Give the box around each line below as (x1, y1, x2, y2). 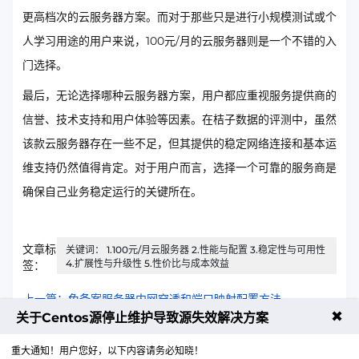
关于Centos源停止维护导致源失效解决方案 (16, 310, 268, 326)
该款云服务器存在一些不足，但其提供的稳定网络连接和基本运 (22, 136, 337, 151)
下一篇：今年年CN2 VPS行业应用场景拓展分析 (23, 326, 264, 341)
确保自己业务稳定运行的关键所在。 (22, 184, 202, 199)
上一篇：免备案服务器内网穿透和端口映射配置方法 (23, 292, 281, 306)
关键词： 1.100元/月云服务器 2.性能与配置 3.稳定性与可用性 (66, 244, 326, 256)
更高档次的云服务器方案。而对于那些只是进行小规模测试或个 (22, 10, 337, 24)
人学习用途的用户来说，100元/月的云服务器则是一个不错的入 (22, 34, 337, 48)
